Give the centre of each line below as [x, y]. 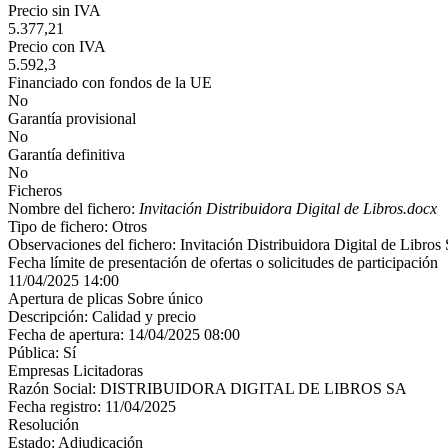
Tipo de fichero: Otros [77, 226]
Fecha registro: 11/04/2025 [92, 406]
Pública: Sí [42, 352]
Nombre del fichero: [73, 208]
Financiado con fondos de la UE [110, 82]
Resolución [43, 424]
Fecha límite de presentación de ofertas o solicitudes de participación [223, 262]
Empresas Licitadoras [75, 370]
